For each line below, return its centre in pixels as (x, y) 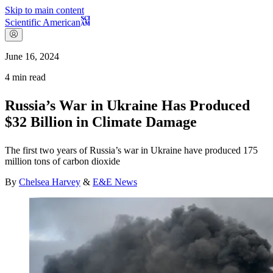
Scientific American (43, 22)
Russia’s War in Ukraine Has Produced (127, 106)
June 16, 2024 (32, 57)
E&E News (115, 182)
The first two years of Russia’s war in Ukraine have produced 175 (131, 151)
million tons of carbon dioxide (62, 161)
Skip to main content (44, 10)
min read (28, 77)
